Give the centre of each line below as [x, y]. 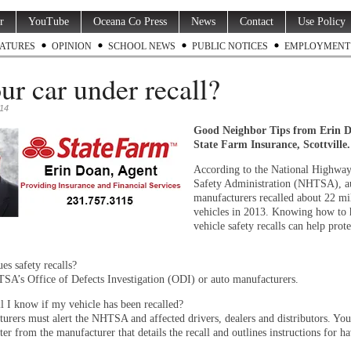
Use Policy [322, 22]
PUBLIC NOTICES [230, 46]
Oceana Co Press [130, 22]
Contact [257, 22]
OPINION [72, 46]
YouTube [49, 22]
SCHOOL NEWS [142, 46]
